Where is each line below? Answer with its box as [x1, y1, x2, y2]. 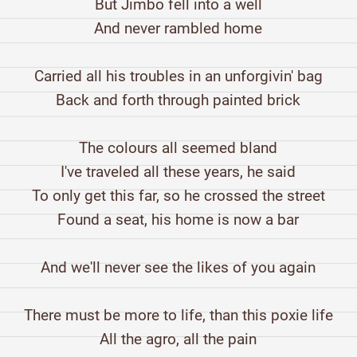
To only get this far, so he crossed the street [31, 186, 325, 206]
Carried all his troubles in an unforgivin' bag [33, 67, 323, 86]
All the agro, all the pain [100, 330, 257, 349]
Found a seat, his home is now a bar [57, 210, 300, 229]
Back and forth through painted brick [56, 91, 301, 110]
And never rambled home [94, 19, 263, 38]
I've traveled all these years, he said [61, 163, 296, 182]
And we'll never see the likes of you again [41, 258, 316, 277]
